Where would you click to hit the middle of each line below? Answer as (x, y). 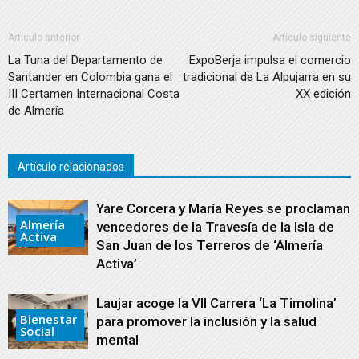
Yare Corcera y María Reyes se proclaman (223, 208)
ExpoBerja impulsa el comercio (270, 60)
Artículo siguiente (312, 37)
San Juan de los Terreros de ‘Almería (210, 245)
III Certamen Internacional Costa (94, 93)
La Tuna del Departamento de (85, 60)
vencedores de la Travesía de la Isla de (215, 226)
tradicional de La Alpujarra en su (267, 77)
